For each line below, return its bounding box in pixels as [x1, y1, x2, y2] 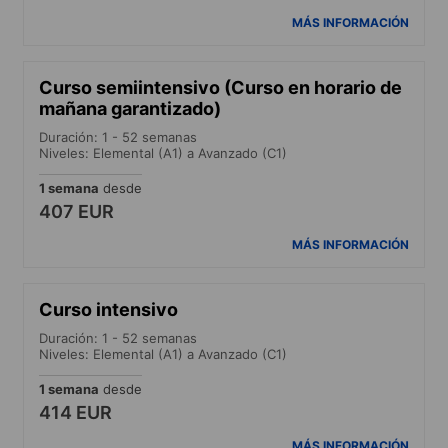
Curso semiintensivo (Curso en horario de [39, 76, 402, 98]
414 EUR [39, 401, 112, 423]
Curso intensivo [39, 298, 178, 320]
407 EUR [39, 200, 114, 222]
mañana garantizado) [39, 97, 221, 119]
